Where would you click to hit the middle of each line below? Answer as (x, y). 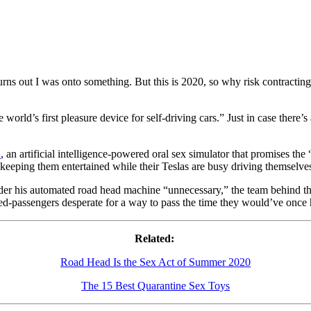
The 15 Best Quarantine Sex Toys (155, 285)
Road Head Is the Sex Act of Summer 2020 (155, 262)
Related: (155, 238)
